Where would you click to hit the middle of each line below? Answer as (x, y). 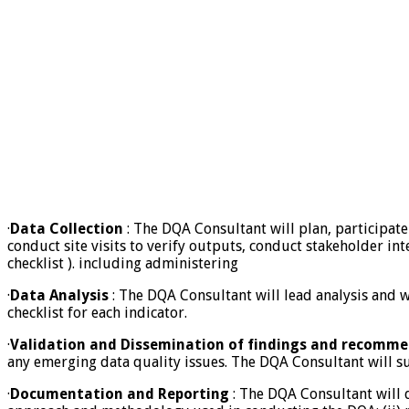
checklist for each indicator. (97, 313)
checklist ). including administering (123, 264)
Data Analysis (59, 296)
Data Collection (67, 229)
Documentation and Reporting (120, 394)
